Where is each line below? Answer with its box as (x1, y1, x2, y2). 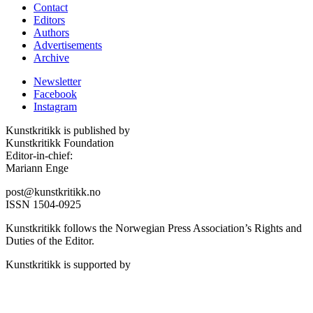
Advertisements (34, 39, 102, 52)
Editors (34, 14, 65, 27)
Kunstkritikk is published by (6, 124, 130, 137)
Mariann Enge (6, 162, 68, 175)
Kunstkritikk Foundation (6, 137, 114, 150)
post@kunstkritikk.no (6, 186, 101, 198)
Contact (34, 1, 68, 14)
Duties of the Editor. (6, 235, 94, 247)
